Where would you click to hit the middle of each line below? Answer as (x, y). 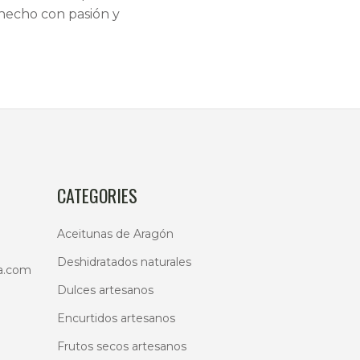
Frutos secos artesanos (122, 346)
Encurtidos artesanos (116, 318)
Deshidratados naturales (124, 262)
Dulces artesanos (105, 290)
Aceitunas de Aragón (115, 234)
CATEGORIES (97, 195)
